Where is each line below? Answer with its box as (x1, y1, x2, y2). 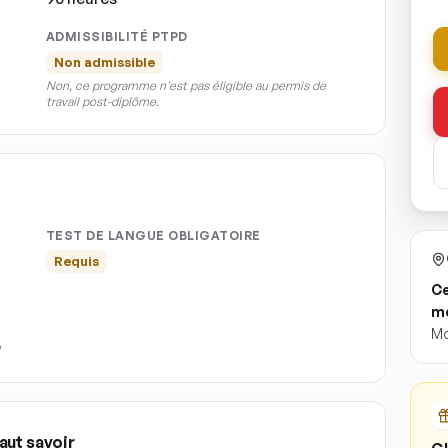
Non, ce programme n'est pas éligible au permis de (46, 78, 326, 93)
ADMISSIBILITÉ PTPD (46, 29, 188, 44)
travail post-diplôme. (46, 94, 159, 109)
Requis (54, 253, 99, 269)
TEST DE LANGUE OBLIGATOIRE (46, 228, 261, 243)
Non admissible (54, 54, 155, 70)
